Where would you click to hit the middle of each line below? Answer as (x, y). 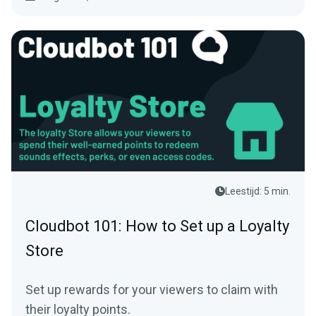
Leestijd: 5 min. (258, 191)
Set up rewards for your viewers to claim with (152, 290)
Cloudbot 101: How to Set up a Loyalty (157, 226)
